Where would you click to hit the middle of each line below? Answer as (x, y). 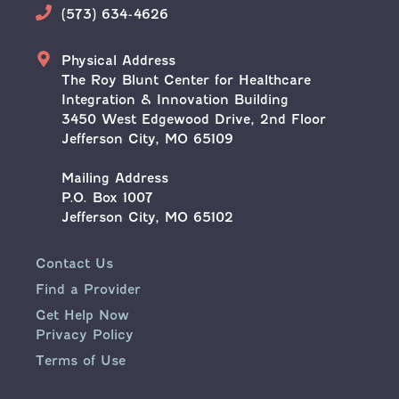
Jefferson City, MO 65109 (148, 138)
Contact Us (74, 263)
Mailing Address (115, 178)
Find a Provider (88, 289)
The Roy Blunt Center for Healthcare (187, 80)
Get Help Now (82, 315)
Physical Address (119, 60)
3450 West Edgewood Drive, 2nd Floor (194, 119)
